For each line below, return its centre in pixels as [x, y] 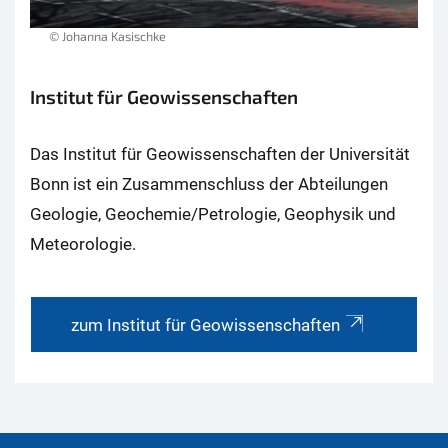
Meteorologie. [83, 243]
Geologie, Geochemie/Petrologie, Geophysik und [213, 213]
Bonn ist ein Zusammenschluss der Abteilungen [209, 183]
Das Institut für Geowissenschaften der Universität [220, 153]
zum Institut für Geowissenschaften [205, 324]
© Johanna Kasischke [107, 35]
